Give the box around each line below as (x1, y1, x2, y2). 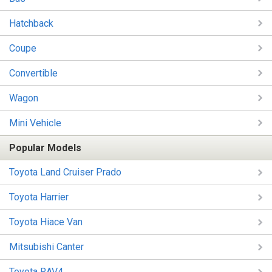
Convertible (9, 67, 58, 79)
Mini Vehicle (9, 117, 61, 129)
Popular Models (9, 141, 81, 154)
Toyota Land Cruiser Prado (9, 166, 121, 178)
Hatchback (9, 17, 53, 29)
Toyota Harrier (9, 191, 69, 203)
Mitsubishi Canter (9, 241, 84, 253)
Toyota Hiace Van (9, 216, 83, 228)
